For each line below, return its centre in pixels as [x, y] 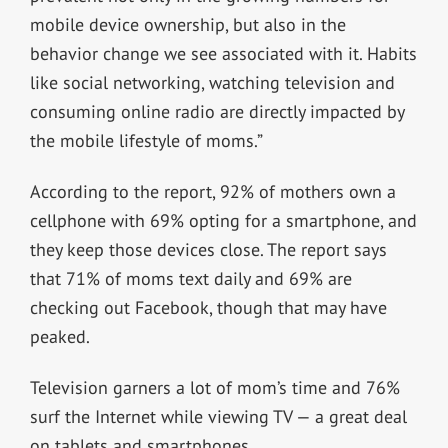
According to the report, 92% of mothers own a [212, 191]
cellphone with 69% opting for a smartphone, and [223, 220]
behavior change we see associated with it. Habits [223, 53]
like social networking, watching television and [212, 82]
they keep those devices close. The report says [208, 249]
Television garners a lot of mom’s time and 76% [214, 387]
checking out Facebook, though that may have [208, 307]
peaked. [59, 336]
